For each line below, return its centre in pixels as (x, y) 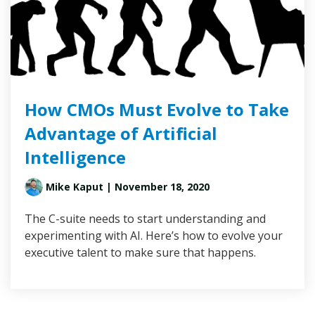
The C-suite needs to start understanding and (145, 219)
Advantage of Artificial (121, 134)
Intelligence (75, 157)
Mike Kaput (75, 187)
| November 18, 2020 (156, 187)
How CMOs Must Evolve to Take (157, 110)
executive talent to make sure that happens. (140, 253)
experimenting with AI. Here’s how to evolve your (154, 236)
